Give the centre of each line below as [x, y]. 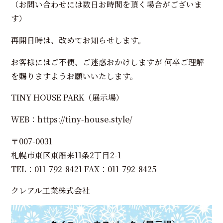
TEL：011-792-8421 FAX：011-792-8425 [84, 168]
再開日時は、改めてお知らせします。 [79, 40]
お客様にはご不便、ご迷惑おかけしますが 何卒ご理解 [108, 61]
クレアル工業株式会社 [51, 190]
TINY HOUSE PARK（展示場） [68, 97]
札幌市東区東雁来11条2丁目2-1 [66, 155]
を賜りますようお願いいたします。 [75, 75]
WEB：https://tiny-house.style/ [72, 119]
